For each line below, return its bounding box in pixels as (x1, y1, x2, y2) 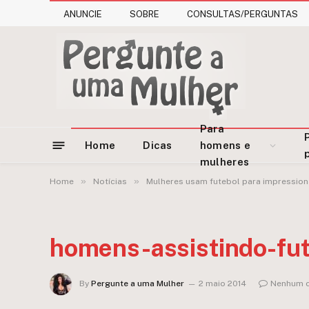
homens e (199, 139, 251, 151)
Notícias (93, 177, 127, 186)
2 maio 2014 (199, 279, 246, 289)
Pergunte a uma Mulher (91, 279, 184, 289)
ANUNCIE (63, 8, 102, 19)
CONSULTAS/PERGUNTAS (187, 8, 298, 19)
